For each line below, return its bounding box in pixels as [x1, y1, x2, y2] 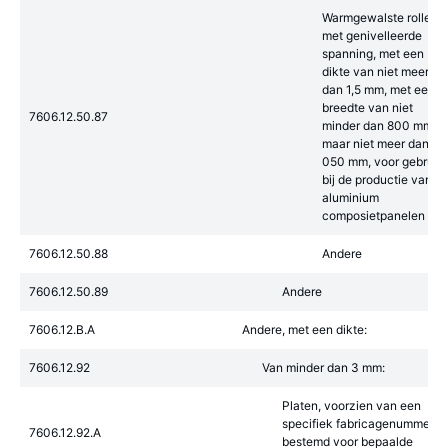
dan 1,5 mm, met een [322, 82, 435, 97]
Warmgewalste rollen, [322, 10, 441, 25]
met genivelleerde [322, 28, 422, 43]
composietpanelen [322, 208, 425, 223]
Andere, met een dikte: [242, 322, 367, 337]
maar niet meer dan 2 [322, 136, 439, 151]
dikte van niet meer [322, 64, 429, 79]
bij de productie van [322, 172, 432, 187]
